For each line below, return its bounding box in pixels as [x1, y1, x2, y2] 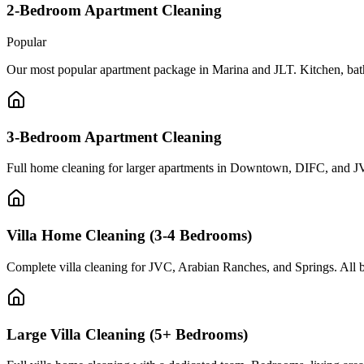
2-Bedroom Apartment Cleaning [6, 2, 222, 19]
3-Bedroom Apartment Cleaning [6, 128, 222, 145]
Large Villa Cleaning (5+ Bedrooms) [6, 325, 248, 343]
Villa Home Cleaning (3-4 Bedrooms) [6, 227, 252, 245]
